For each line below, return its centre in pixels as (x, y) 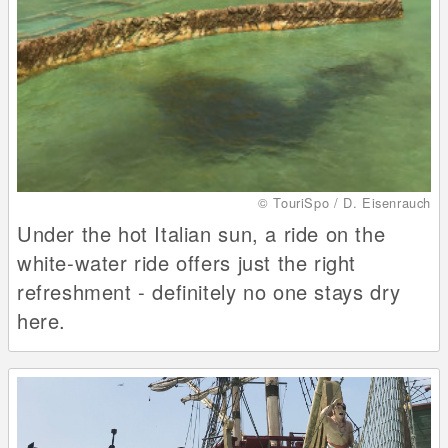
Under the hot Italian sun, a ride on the (201, 233)
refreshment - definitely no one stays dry (209, 291)
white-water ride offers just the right (186, 262)
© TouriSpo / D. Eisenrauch (344, 202)
